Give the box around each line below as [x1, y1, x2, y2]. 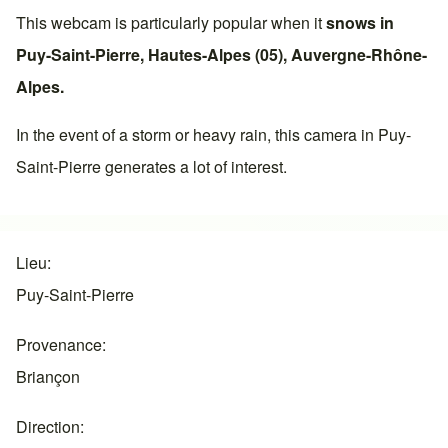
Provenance [16, 333, 102, 357]
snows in [326, 11, 394, 35]
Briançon [16, 365, 80, 389]
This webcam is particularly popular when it [16, 11, 326, 35]
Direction [16, 415, 80, 439]
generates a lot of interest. [101, 155, 287, 179]
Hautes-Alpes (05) [148, 43, 283, 67]
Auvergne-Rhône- [291, 43, 427, 67]
